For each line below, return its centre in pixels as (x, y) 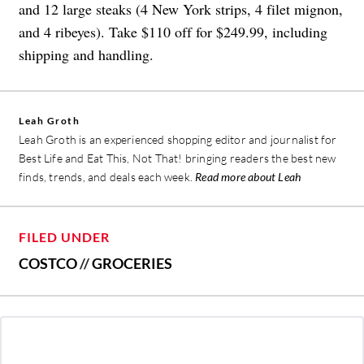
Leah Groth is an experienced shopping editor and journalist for (178, 140)
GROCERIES (132, 264)
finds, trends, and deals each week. (107, 177)
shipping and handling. (86, 55)
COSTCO (48, 264)
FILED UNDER (64, 237)
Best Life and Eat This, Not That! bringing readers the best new (178, 158)
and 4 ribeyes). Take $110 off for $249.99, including (173, 32)
